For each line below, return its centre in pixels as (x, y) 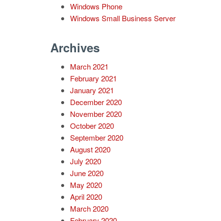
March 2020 (89, 208)
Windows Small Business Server (123, 18)
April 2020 (86, 197)
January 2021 (92, 90)
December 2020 (96, 102)
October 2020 (92, 126)
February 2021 (93, 78)
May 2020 (86, 185)
